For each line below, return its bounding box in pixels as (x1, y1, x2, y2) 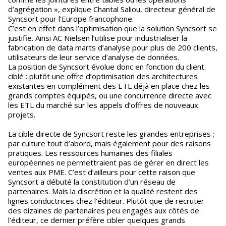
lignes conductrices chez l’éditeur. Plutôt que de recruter (8, 196, 204, 206)
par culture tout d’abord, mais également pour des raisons (8, 138, 211, 148)
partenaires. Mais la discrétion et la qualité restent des (8, 186, 198, 196)
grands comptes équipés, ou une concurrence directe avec (8, 90, 211, 100)
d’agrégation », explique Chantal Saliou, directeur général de (8, 4, 215, 14)
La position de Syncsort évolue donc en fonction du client (8, 62, 204, 72)
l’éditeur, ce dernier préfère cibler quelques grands (8, 215, 185, 225)
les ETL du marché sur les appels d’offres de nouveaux (8, 100, 198, 110)
